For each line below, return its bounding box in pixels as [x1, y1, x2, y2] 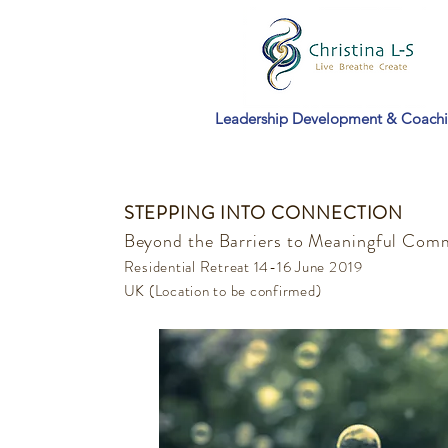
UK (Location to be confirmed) [123, 280, 322, 302]
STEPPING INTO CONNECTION [123, 200, 404, 226]
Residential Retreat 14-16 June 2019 [123, 256, 363, 278]
